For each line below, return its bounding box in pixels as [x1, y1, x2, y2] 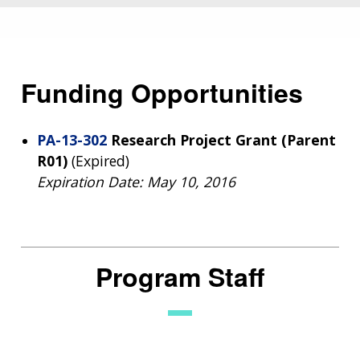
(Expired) [72, 150, 129, 170]
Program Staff [96, 257, 264, 295]
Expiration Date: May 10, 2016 [37, 171, 235, 191]
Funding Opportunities [21, 74, 303, 111]
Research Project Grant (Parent [111, 129, 336, 149]
